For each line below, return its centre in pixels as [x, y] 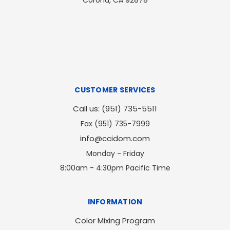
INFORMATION [115, 202]
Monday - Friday [115, 154]
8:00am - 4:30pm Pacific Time [115, 168]
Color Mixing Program [115, 221]
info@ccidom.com [115, 139]
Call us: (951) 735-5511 [115, 109]
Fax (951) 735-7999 [115, 124]
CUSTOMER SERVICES [115, 90]
